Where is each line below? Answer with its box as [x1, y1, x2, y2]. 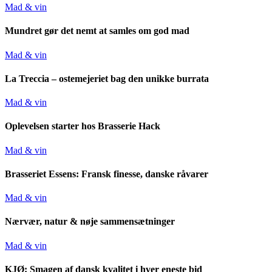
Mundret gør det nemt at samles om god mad [5, 25, 189, 36]
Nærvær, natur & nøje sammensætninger [5, 216, 175, 227]
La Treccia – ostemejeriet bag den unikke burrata [5, 73, 209, 84]
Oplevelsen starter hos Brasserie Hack [5, 121, 160, 132]
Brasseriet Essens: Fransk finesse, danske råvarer [5, 168, 208, 179]
